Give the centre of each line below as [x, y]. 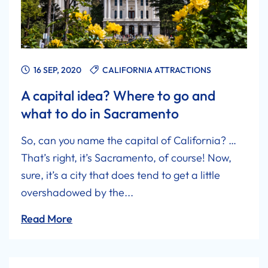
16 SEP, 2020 [57, 70]
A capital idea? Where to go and [118, 96]
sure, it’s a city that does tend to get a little [121, 175]
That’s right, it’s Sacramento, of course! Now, [126, 158]
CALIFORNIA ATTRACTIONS [157, 70]
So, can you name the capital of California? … [129, 141]
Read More [47, 219]
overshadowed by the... [77, 193]
